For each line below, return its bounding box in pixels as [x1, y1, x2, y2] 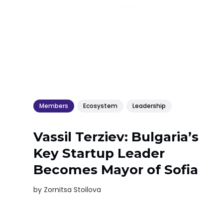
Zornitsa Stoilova [44, 185, 102, 195]
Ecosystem [83, 101, 118, 110]
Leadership [132, 101, 166, 110]
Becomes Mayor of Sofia [33, 162, 199, 178]
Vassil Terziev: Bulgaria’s [33, 129, 199, 145]
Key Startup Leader [33, 145, 165, 162]
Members [39, 101, 69, 110]
